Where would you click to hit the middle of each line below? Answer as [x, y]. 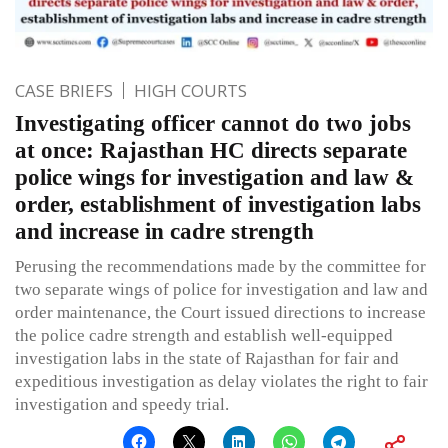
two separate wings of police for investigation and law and [221, 289]
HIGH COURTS [190, 90]
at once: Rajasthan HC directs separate [211, 150]
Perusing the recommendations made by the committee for [220, 266]
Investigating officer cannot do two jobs [213, 123]
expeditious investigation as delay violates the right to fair [221, 381]
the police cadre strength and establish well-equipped [204, 335]
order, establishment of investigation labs [218, 204]
